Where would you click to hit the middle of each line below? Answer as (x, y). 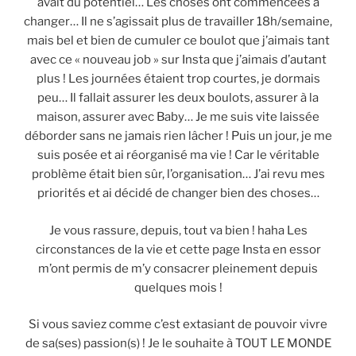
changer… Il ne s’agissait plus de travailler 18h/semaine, (178, 22)
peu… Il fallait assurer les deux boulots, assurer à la (178, 98)
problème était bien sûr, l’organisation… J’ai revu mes (178, 174)
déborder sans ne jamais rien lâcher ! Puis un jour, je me (178, 136)
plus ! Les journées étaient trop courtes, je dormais (178, 79)
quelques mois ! (178, 287)
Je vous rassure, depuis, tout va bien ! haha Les (178, 230)
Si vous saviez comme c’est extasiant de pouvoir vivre (178, 325)
